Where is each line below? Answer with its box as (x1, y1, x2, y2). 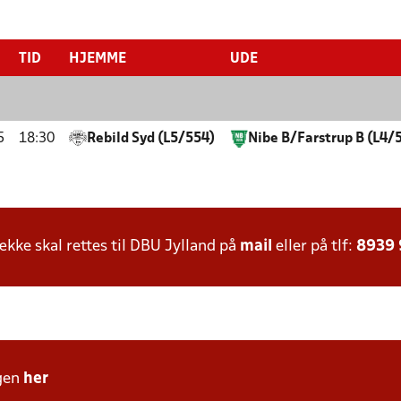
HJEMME (69, 53, 126, 65)
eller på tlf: (272, 239, 356, 254)
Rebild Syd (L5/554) (87, 132, 215, 145)
